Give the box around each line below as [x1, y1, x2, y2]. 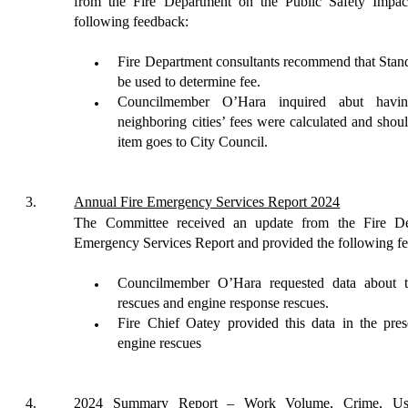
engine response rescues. [188, 295, 330, 311]
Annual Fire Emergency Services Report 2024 [74, 194, 341, 209]
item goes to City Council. [117, 134, 269, 149]
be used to [117, 74, 180, 89]
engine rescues [117, 335, 202, 351]
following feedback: [74, 14, 189, 29]
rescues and [117, 295, 189, 311]
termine [193, 74, 237, 89]
